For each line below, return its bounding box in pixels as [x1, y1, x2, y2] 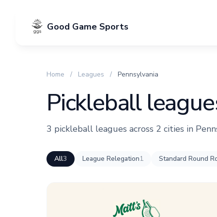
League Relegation [82, 154, 139, 163]
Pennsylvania [118, 70, 158, 79]
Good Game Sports [47, 21, 128, 32]
